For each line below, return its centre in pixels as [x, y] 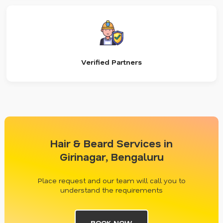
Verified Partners [111, 62]
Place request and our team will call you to [111, 180]
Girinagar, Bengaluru [111, 156]
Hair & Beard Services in [111, 143]
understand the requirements [111, 190]
